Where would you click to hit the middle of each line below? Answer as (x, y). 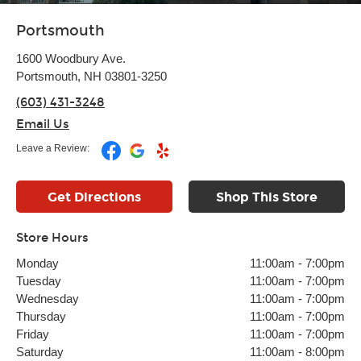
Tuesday (39, 281)
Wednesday (48, 299)
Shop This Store (267, 197)
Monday (37, 263)
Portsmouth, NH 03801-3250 (91, 76)
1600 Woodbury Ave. (71, 58)
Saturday (40, 352)
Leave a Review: (53, 148)
